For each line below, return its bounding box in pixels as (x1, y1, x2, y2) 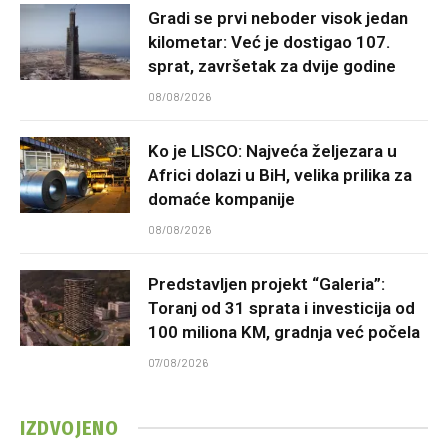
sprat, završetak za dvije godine (148, 55, 396, 76)
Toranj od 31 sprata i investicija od (148, 297, 415, 318)
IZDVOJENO (20, 415, 119, 440)
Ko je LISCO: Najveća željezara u (148, 140, 397, 161)
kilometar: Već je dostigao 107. (148, 31, 390, 52)
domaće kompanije (148, 188, 295, 209)
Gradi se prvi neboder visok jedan (148, 7, 408, 28)
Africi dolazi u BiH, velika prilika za (148, 164, 412, 185)
